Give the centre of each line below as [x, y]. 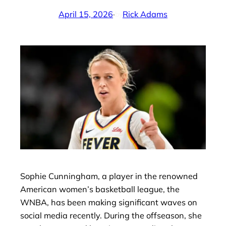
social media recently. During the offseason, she [111, 215]
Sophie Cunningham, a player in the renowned [109, 176]
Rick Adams [145, 14]
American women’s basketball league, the [100, 189]
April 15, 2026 [86, 14]
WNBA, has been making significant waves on [109, 202]
